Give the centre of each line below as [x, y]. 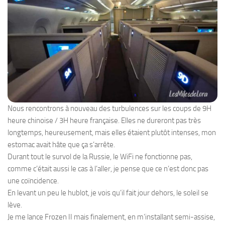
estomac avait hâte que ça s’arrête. [61, 145]
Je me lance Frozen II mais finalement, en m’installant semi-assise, [111, 217]
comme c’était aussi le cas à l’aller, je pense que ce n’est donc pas [108, 169]
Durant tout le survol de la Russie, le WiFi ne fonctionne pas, [100, 157]
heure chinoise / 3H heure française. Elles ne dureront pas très [104, 121]
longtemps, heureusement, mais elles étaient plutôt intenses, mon [112, 133]
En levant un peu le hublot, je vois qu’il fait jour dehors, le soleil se [108, 193]
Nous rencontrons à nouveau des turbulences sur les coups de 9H [109, 109]
